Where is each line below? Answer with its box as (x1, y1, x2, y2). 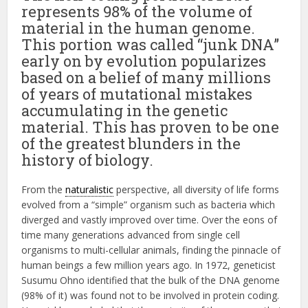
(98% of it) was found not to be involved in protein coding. (21, 289, 280, 302)
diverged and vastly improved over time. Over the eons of (21, 213, 278, 227)
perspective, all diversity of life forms (113, 183, 280, 197)
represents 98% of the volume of (21, 1, 253, 22)
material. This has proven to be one (21, 117, 280, 137)
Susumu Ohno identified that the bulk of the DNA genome (21, 274, 280, 287)
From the (21, 183, 66, 197)
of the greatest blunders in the (21, 133, 241, 154)
